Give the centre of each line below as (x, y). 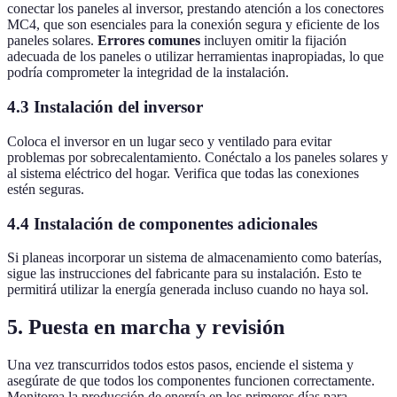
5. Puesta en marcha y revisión (146, 327)
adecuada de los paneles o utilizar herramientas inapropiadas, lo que (195, 57)
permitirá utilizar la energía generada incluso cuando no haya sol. (188, 290)
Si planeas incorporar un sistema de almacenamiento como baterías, (195, 258)
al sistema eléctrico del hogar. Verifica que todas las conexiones (183, 173)
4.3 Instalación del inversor (105, 107)
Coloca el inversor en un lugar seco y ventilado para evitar (169, 141)
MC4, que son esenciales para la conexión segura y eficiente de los (193, 25)
